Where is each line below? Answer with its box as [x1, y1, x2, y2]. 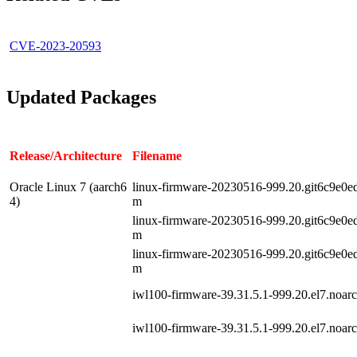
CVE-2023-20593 [10, 38, 101, 53]
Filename [132, 148, 182, 163]
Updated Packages [6, 86, 156, 108]
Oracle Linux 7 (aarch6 [10, 179, 127, 194]
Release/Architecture [10, 148, 122, 163]
